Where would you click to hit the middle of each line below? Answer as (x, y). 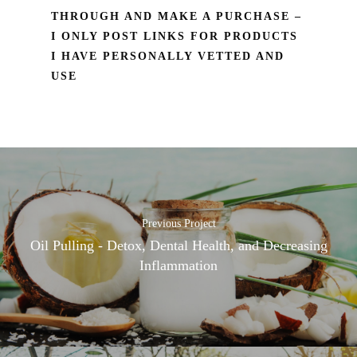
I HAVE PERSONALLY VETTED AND (168, 56)
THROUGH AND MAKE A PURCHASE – (177, 16)
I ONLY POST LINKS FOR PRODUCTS (175, 36)
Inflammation (178, 265)
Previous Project (178, 224)
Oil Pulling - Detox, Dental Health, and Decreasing (178, 245)
